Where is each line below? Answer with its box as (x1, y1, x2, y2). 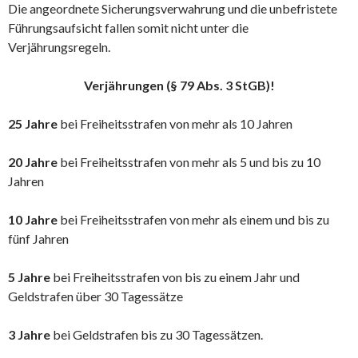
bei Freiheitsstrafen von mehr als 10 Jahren (58, 116, 292, 132)
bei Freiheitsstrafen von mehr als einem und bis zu (58, 212, 329, 228)
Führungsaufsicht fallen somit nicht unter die (8, 20, 249, 36)
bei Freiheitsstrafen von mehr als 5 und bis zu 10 (58, 154, 320, 170)
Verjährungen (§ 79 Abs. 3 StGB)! (83, 78, 275, 93)
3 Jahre (8, 327, 50, 343)
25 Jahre (8, 116, 58, 132)
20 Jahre (8, 154, 58, 170)
